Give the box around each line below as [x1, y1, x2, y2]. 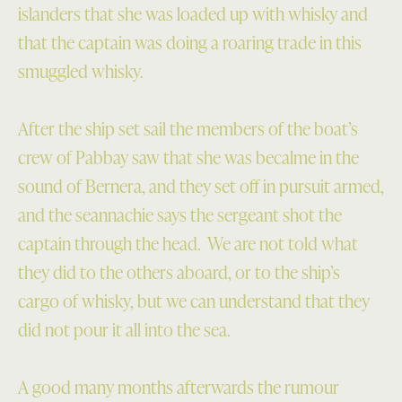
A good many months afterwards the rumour [18, 374, 339, 400]
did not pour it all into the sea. [18, 317, 230, 342]
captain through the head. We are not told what [18, 231, 358, 256]
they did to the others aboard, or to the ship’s [18, 259, 340, 284]
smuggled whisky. [18, 57, 143, 83]
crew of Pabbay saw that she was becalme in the [18, 144, 359, 170]
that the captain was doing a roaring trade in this [18, 29, 362, 55]
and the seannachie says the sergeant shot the [18, 202, 342, 227]
